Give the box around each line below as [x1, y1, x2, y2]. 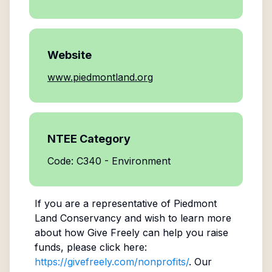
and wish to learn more [121, 212, 231, 224]
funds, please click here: [34, 241, 147, 253]
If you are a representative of [34, 197, 174, 209]
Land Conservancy [34, 212, 121, 224]
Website [47, 49, 92, 61]
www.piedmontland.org [47, 71, 153, 83]
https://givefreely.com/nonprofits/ [34, 256, 189, 268]
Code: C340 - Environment [47, 155, 171, 167]
